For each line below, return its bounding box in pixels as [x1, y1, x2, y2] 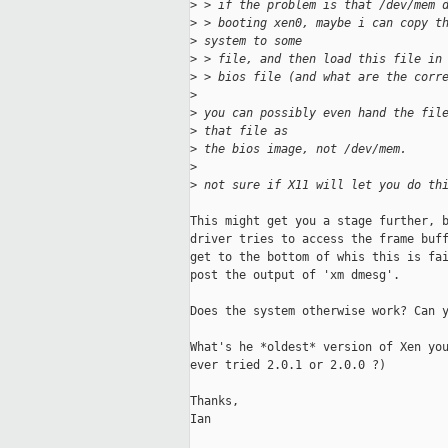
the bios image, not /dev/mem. [197, 142, 407, 157]
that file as [197, 124, 295, 139]
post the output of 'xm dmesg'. [190, 268, 400, 283]
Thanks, [190, 394, 239, 409]
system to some [197, 34, 302, 49]
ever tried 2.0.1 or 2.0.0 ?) [190, 358, 386, 373]
